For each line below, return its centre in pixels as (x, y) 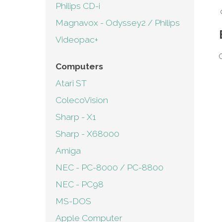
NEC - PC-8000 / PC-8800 (110, 167)
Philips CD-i (78, 6)
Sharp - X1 (76, 117)
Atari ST (71, 83)
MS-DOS (73, 201)
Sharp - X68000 (87, 134)
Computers (79, 66)
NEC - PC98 (80, 184)
